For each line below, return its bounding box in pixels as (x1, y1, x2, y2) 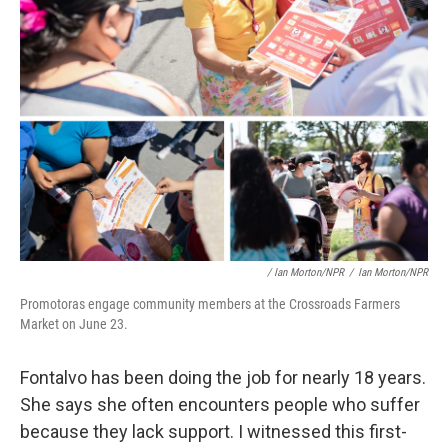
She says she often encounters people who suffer (20, 394, 420, 416)
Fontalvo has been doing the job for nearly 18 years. (20, 367, 426, 389)
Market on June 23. (20, 316, 128, 333)
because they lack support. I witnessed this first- (20, 421, 407, 443)
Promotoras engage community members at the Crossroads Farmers (20, 296, 400, 313)
